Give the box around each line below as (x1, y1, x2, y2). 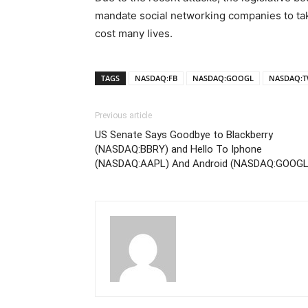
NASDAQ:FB (135, 72, 177, 83)
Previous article (95, 110, 152, 120)
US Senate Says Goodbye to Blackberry (95, 128, 273, 141)
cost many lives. (95, 26, 173, 40)
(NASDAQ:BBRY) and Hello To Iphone (95, 142, 262, 155)
